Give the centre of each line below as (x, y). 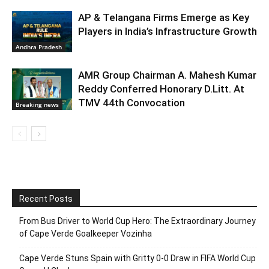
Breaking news (37, 104)
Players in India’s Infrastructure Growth (168, 31)
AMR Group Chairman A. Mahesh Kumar (167, 75)
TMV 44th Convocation (131, 102)
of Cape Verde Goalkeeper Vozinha (86, 233)
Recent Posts (46, 198)
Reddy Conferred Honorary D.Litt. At (161, 89)
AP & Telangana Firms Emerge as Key (164, 17)
